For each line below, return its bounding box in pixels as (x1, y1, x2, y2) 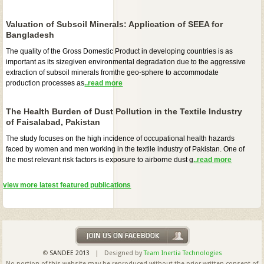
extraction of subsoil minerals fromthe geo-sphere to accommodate (6, 68, 219, 77)
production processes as (6, 78, 85, 87)
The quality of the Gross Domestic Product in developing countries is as (6, 47, 233, 55)
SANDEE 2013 (49, 249, 90, 257)
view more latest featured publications (3, 180, 131, 189)
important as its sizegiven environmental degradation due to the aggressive (6, 57, 246, 66)
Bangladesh (6, 29, 55, 39)
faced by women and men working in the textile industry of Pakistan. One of (6, 144, 245, 153)
